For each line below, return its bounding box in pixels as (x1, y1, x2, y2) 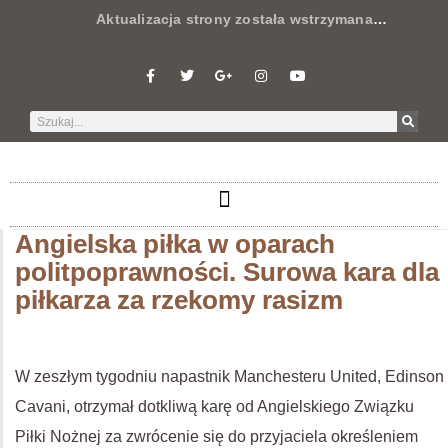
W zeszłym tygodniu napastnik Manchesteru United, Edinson (15, 368, 444, 385)
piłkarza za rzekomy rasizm (15, 285, 343, 315)
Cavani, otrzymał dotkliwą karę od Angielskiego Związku (15, 398, 414, 415)
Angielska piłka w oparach (15, 229, 335, 259)
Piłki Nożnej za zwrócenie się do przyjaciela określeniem (15, 428, 418, 445)
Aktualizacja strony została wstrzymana (30, 11, 373, 27)
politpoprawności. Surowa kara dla (15, 257, 439, 287)
